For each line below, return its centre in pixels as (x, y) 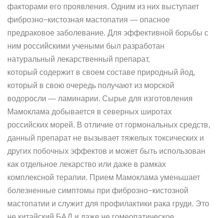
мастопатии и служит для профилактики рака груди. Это (108, 204)
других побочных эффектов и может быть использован (106, 151)
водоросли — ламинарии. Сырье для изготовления (100, 99)
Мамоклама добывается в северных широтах (90, 112)
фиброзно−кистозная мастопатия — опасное (89, 20)
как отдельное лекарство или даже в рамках (87, 164)
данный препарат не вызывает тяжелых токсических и (106, 138)
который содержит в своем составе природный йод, (101, 72)
